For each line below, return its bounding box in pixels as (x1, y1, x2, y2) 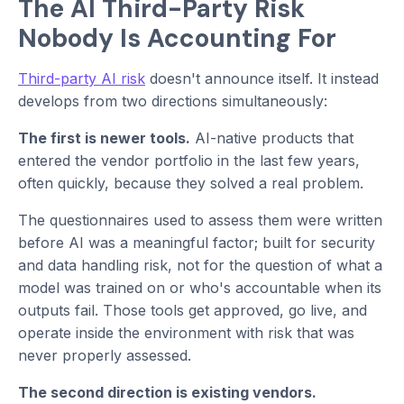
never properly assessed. (18, 346, 191, 365)
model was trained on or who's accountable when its (18, 279, 381, 298)
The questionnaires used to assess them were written (18, 211, 382, 230)
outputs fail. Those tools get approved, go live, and (18, 301, 367, 320)
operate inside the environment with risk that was (18, 324, 354, 343)
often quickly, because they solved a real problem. (18, 174, 363, 193)
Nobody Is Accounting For (18, 22, 336, 56)
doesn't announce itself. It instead (145, 69, 379, 88)
